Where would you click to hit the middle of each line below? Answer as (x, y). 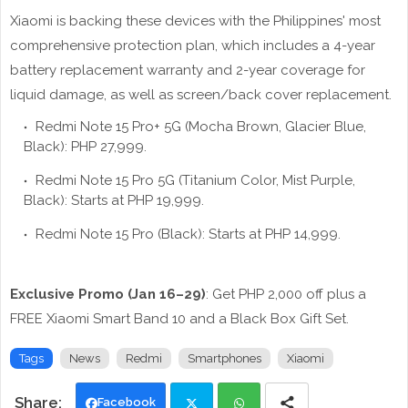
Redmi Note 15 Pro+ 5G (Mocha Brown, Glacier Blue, (199, 127)
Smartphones (224, 359)
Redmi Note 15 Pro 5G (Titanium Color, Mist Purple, (194, 181)
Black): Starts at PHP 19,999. (114, 201)
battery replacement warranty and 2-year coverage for (188, 71)
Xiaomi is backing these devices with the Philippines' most (195, 21)
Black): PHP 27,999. (85, 147)
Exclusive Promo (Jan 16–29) (108, 295)
